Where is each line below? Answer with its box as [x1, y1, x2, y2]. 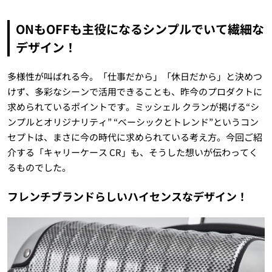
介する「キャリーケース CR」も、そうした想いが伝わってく [7, 146, 258, 159]
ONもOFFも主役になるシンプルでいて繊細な [15, 20, 264, 38]
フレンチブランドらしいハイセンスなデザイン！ [7, 188, 248, 205]
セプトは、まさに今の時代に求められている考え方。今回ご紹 [7, 131, 262, 144]
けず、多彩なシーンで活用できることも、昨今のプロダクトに [7, 85, 262, 98]
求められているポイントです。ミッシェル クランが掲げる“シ [7, 100, 259, 114]
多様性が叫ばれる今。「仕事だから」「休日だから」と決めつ [7, 70, 262, 83]
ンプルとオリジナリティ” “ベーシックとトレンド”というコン [7, 115, 259, 129]
